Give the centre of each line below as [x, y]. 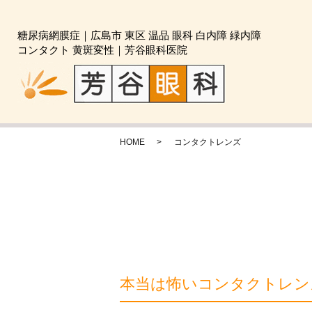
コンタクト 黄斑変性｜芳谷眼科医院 [102, 50]
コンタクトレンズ [208, 142]
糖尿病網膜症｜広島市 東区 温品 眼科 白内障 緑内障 [145, 35]
